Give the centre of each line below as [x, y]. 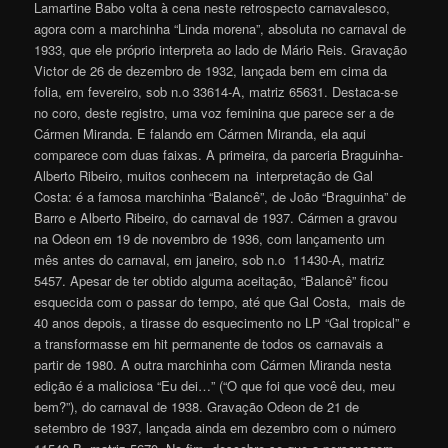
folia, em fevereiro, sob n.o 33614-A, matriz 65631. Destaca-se [216, 92]
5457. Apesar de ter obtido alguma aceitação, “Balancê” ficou [211, 281]
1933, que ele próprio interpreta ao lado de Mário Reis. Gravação [221, 50]
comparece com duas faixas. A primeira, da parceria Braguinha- [219, 155]
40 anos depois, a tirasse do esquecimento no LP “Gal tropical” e [222, 323]
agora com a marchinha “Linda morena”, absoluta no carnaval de [220, 29]
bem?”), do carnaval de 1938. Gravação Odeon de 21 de [197, 407]
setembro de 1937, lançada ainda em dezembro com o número [215, 428]
